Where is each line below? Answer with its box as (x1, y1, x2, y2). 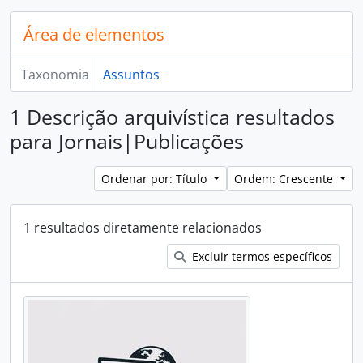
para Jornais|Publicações (10, 127, 244, 155)
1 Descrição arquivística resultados (10, 103, 335, 130)
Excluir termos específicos (189, 249, 332, 264)
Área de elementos (23, 23, 164, 45)
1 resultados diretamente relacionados (23, 219, 262, 237)
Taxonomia (20, 66, 89, 83)
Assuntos (102, 66, 160, 83)
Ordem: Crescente (234, 171, 337, 186)
